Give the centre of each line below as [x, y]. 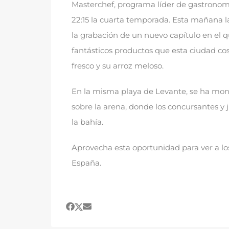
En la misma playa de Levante [129, 91]
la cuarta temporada [130, 19]
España [86, 163]
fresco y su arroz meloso [117, 65]
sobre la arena [98, 106]
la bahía [87, 122]
